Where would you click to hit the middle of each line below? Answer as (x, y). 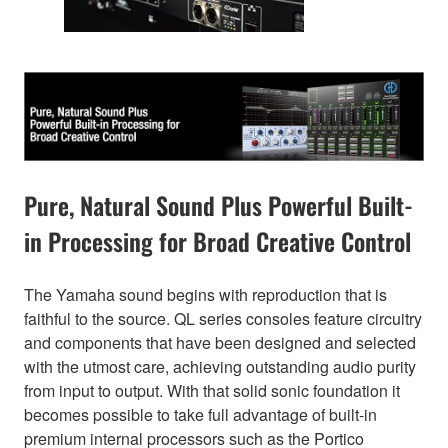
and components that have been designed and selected (220, 342)
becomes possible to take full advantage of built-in (200, 414)
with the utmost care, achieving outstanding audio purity (220, 366)
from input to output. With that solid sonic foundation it (212, 390)
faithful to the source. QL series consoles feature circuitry (223, 318)
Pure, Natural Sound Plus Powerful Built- (218, 204)
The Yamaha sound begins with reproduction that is (205, 294)
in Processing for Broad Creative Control (217, 240)
